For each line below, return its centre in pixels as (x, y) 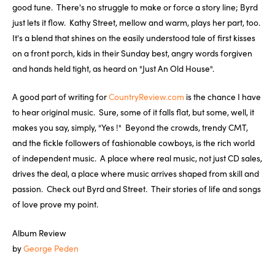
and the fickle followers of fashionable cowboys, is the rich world (134, 143)
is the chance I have (223, 97)
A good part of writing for (60, 97)
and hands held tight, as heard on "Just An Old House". (113, 68)
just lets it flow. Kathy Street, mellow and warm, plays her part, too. (137, 22)
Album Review (39, 233)
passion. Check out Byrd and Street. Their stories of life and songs (137, 189)
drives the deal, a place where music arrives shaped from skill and (136, 173)
